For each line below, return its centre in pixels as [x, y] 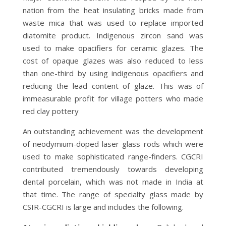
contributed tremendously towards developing [113, 169]
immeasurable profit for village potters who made [113, 98]
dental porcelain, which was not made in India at [113, 181]
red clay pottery [50, 111]
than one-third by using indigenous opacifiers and [113, 73]
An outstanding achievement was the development [113, 131]
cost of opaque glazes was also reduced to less [113, 60]
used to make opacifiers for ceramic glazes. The [113, 48]
